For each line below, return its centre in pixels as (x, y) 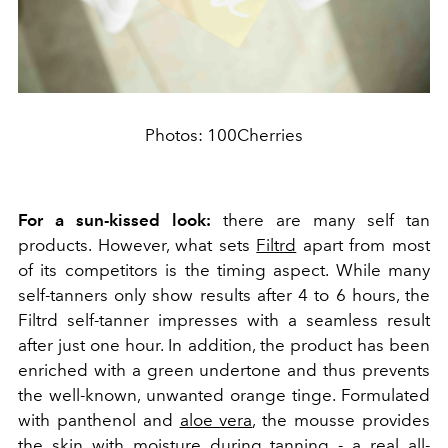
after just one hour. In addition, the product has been (224, 344)
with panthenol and (99, 419)
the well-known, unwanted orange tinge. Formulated (224, 394)
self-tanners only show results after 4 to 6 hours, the (224, 294)
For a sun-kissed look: (114, 219)
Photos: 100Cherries (224, 134)
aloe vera (216, 419)
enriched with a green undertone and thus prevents (224, 369)
